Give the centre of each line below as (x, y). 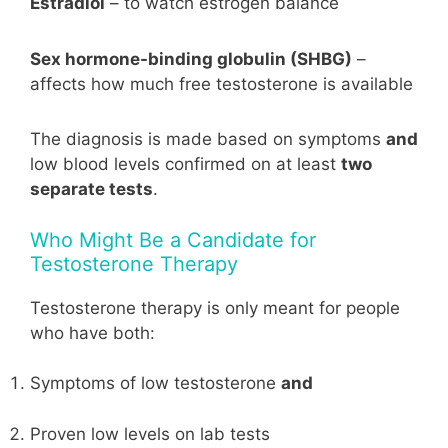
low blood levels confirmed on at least (185, 164)
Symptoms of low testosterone (155, 383)
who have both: (92, 332)
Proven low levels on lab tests (150, 433)
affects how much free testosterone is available (221, 83)
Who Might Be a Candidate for (173, 239)
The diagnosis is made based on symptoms (208, 139)
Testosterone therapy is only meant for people (215, 307)
